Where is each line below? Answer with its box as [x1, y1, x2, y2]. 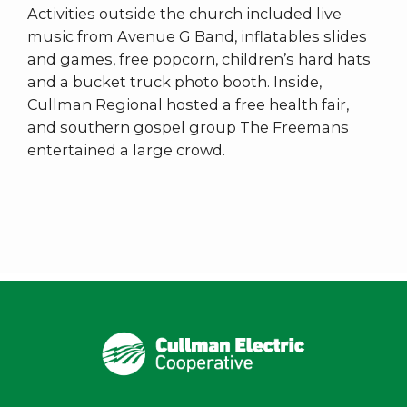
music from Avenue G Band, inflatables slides [27, 26, 367, 45]
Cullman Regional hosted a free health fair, [27, 94, 349, 114]
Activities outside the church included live [27, 4, 342, 23]
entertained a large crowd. [27, 140, 225, 159]
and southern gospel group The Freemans [27, 117, 349, 136]
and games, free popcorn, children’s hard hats [27, 49, 371, 68]
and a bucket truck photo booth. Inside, [27, 72, 322, 91]
